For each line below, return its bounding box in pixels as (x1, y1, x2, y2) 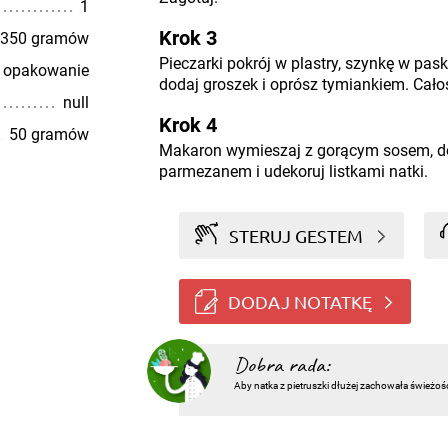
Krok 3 (158, 26, 217, 50)
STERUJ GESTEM (229, 224, 364, 246)
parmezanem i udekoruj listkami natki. (158, 162, 428, 181)
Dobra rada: (233, 354, 329, 377)
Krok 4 (158, 113, 217, 137)
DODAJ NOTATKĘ (227, 290, 372, 312)
